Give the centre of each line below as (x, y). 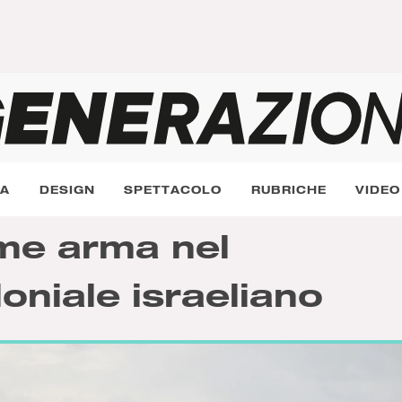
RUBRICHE (288, 189)
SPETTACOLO (173, 189)
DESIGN (67, 189)
